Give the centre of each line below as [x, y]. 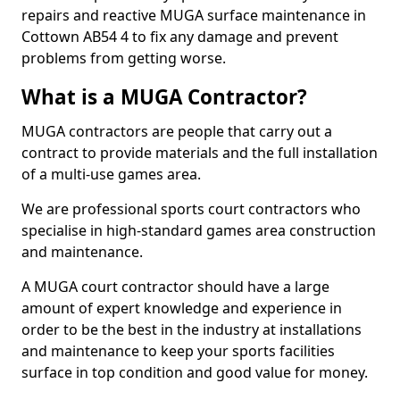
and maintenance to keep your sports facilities [178, 351]
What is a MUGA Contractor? [164, 97]
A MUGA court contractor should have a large [175, 287]
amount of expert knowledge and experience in [182, 308]
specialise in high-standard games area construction [199, 230]
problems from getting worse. [124, 58]
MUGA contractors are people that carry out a [177, 131]
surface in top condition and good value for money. [195, 372]
